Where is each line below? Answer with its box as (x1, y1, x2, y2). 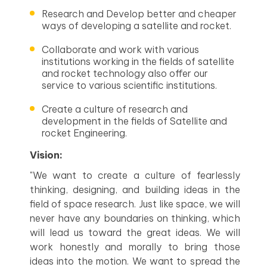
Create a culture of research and (42, 103, 188, 115)
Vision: (30, 149, 63, 161)
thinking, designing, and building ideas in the (30, 184, 240, 195)
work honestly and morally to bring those (30, 241, 240, 253)
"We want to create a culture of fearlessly (30, 169, 240, 181)
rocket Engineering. (42, 127, 127, 139)
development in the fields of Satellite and (42, 115, 227, 127)
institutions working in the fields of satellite (42, 55, 234, 67)
